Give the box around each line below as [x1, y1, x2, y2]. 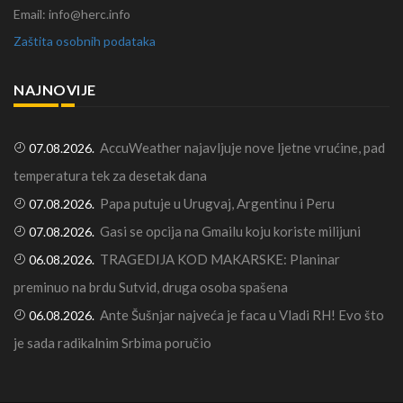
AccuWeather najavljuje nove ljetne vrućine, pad [100, 139, 385, 157]
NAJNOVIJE [13, 81, 96, 99]
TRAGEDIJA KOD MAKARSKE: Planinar [100, 251, 340, 268]
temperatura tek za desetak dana [13, 167, 207, 184]
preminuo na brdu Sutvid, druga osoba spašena [13, 279, 288, 296]
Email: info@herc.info [13, 6, 130, 22]
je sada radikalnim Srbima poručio [13, 335, 211, 352]
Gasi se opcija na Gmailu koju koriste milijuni [100, 223, 361, 240]
